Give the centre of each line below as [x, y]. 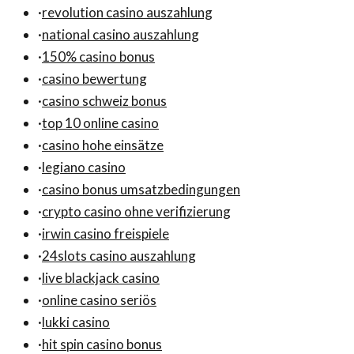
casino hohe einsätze [103, 145]
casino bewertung [94, 79]
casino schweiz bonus [104, 101]
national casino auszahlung [121, 35]
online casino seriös [99, 300]
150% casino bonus [98, 57]
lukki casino [76, 322]
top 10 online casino [100, 123]
